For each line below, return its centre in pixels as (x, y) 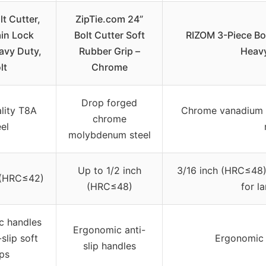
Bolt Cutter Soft (109, 35)
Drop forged (109, 102)
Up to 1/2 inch (109, 170)
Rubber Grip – (109, 51)
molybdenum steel (109, 134)
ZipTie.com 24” (109, 19)
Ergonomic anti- (109, 229)
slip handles (109, 246)
